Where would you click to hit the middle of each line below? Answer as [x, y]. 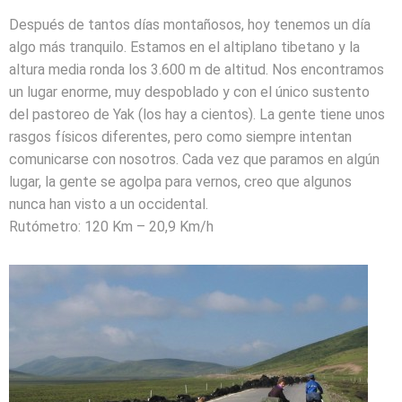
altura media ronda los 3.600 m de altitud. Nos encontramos [197, 70]
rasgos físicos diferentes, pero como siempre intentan [180, 137]
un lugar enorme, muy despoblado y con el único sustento [189, 92]
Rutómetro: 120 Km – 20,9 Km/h [111, 227]
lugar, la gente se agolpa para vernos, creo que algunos [180, 182]
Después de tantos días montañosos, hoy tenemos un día [190, 25]
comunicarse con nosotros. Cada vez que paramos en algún [194, 159]
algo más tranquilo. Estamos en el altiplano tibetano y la [184, 47]
